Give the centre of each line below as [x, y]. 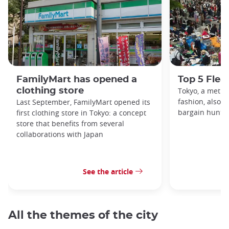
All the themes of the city [83, 215]
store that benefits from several [70, 124]
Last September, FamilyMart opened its [83, 102]
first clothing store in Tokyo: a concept [81, 113]
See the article [108, 171]
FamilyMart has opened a [77, 80]
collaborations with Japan [60, 134]
